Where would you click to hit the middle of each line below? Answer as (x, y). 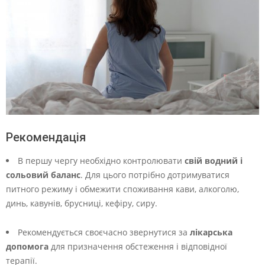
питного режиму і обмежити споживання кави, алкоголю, (122, 189)
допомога (27, 247)
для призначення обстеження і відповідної (138, 247)
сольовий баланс (43, 175)
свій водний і (214, 161)
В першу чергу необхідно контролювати (101, 161)
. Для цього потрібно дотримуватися (155, 175)
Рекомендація (46, 138)
